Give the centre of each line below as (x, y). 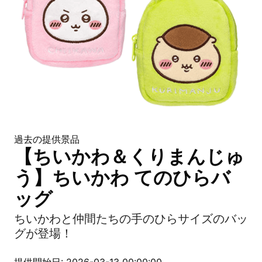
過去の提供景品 (47, 139)
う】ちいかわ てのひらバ (122, 177)
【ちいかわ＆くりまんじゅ (129, 156)
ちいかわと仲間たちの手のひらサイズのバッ (131, 219)
